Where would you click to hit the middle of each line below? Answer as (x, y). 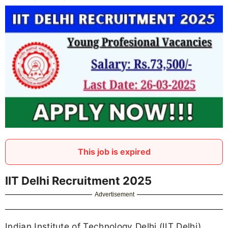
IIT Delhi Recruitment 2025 (78, 180)
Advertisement (115, 194)
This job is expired (114, 151)
